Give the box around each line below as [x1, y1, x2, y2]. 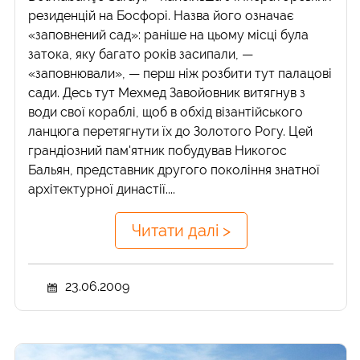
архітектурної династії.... [28, 182, 176, 198]
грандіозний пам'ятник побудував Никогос [28, 143, 288, 159]
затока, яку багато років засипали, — [28, 47, 254, 63]
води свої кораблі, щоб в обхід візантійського [28, 104, 304, 121]
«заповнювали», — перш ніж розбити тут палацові [28, 66, 333, 82]
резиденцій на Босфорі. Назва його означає [28, 8, 295, 24]
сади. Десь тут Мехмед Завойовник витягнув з [28, 85, 306, 101]
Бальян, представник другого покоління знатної [28, 162, 321, 178]
